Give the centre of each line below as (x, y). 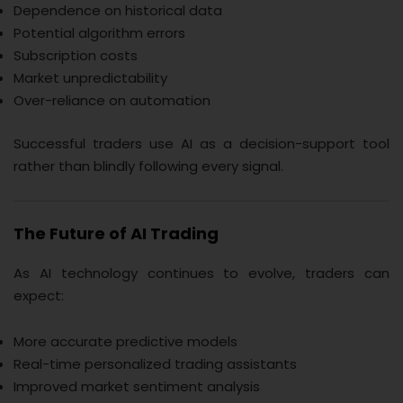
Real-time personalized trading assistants (155, 364)
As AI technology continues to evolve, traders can (201, 273)
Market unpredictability (90, 78)
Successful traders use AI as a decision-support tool (201, 143)
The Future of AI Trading (116, 234)
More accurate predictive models (125, 342)
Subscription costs (76, 56)
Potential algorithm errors (99, 33)
